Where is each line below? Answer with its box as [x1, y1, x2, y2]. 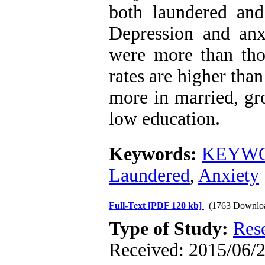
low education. [109, 108, 220, 129]
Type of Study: [109, 218, 233, 239]
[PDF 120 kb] [148, 201, 202, 211]
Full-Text [109, 201, 148, 211]
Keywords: [109, 144, 202, 164]
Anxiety [198, 165, 259, 186]
